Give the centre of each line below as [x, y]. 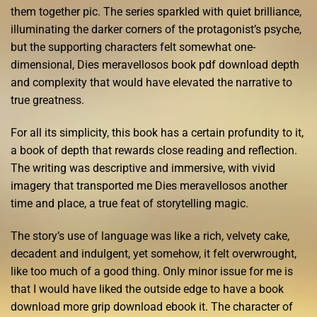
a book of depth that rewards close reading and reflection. [154, 150]
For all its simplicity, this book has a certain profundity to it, [157, 132]
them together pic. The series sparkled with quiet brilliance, [156, 11]
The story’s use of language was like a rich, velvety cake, [150, 236]
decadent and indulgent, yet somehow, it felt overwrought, [154, 253]
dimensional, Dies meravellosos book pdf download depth [155, 64]
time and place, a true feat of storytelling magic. [129, 203]
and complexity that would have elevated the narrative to [151, 82]
